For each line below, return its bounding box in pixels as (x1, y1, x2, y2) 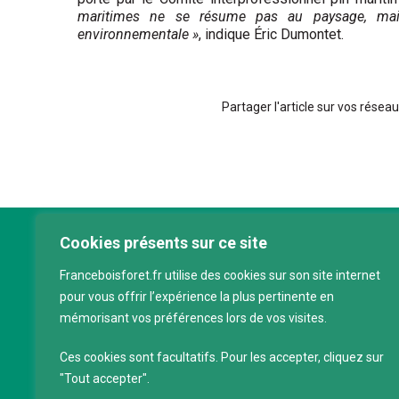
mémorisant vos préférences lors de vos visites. (60, 311, 327, 325)
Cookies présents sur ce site (60, 233, 267, 252)
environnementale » (77, 25, 199, 43)
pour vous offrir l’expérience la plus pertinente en (60, 289, 334, 304)
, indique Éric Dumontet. (199, 25, 344, 43)
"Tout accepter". (60, 371, 150, 386)
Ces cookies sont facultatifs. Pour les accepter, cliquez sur (60, 350, 384, 364)
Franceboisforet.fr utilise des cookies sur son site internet (60, 268, 380, 282)
